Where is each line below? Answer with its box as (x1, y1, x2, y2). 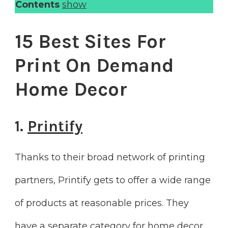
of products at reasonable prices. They (15, 197, 189, 209)
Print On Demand (15, 53, 174, 77)
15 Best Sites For (15, 30, 166, 53)
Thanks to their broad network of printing (15, 151, 205, 163)
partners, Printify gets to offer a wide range (15, 174, 211, 186)
